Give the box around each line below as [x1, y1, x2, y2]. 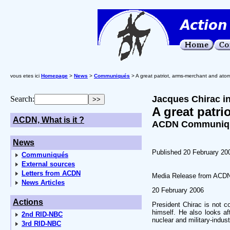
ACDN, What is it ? [13, 116, 84, 124]
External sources [22, 160, 75, 168]
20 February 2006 [152, 186, 204, 194]
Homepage [41, 73, 68, 79]
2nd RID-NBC [22, 210, 63, 218]
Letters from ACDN [22, 169, 81, 177]
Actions [13, 198, 43, 206]
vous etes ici [10, 73, 41, 79]
